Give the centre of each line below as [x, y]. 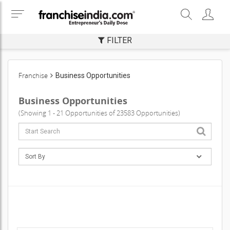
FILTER [118, 40]
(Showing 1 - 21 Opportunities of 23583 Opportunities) [99, 113]
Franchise [33, 75]
